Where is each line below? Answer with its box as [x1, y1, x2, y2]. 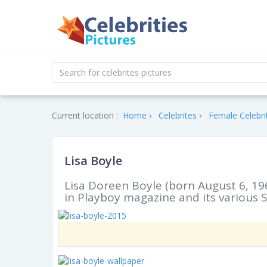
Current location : [52, 110, 118, 121]
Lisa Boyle [64, 153, 122, 169]
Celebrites [159, 110, 197, 121]
